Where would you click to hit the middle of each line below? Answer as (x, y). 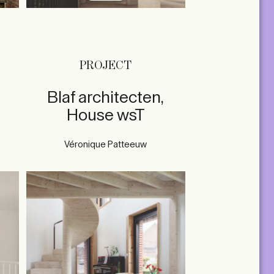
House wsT (106, 115)
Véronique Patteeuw (106, 145)
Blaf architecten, (106, 98)
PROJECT (106, 66)
